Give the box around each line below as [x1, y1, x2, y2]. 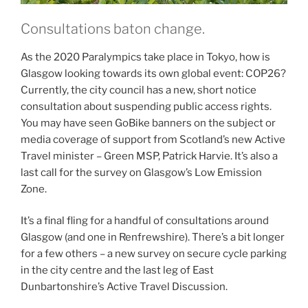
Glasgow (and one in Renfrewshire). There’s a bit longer [21, 231, 285, 244]
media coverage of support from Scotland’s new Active [21, 133, 285, 146]
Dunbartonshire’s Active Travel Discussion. [21, 280, 228, 294]
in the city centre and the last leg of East [21, 264, 214, 277]
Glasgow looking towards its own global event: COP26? [21, 67, 286, 80]
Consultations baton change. [21, 20, 205, 37]
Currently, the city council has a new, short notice [21, 83, 256, 96]
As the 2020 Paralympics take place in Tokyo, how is [21, 50, 270, 63]
